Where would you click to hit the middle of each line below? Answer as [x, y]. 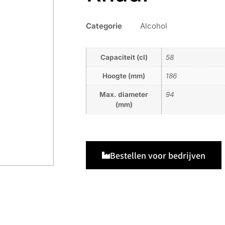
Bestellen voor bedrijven [158, 155]
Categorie [104, 26]
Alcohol [154, 26]
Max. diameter [124, 94]
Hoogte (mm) [124, 76]
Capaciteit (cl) [124, 57]
